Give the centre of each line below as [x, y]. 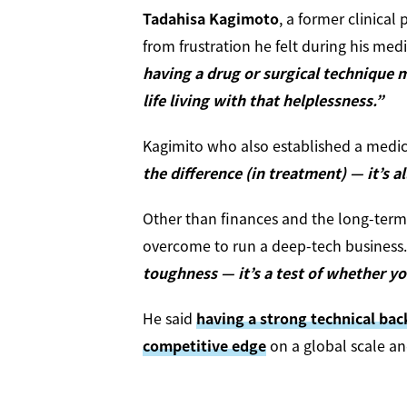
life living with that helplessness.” [263, 99]
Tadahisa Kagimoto [211, 18]
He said [169, 318]
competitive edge [204, 345]
